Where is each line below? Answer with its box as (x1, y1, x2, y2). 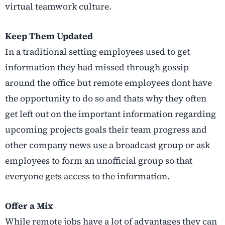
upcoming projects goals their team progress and (5, 124, 207, 136)
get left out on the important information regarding (5, 108, 216, 121)
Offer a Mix (5, 200, 53, 212)
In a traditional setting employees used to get (5, 46, 190, 58)
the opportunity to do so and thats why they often (5, 92, 206, 105)
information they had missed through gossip (5, 61, 189, 74)
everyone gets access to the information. (5, 170, 170, 183)
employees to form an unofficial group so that (5, 155, 192, 167)
